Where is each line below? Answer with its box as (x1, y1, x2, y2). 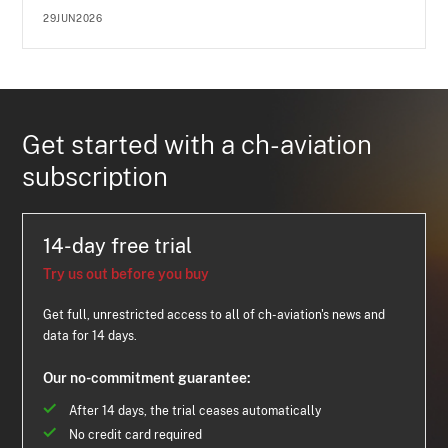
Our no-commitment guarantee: (43, 370, 252, 386)
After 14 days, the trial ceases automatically (69, 404, 322, 418)
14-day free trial (43, 234, 193, 258)
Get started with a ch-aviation (22, 129, 373, 160)
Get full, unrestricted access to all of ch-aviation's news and (43, 308, 386, 322)
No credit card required (69, 428, 203, 442)
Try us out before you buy (43, 266, 210, 282)
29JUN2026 (43, 12, 103, 24)
